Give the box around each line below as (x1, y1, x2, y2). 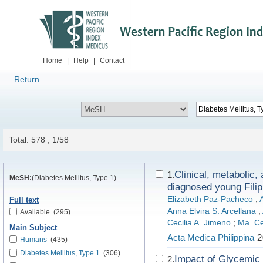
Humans (20, 235, 47, 244)
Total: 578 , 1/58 (9, 135, 69, 144)
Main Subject (9, 224, 57, 232)
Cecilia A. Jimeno (167, 218, 231, 227)
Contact (100, 56, 124, 65)
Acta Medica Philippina (167, 232, 254, 242)
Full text (9, 196, 39, 204)
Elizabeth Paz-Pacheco (167, 195, 253, 204)
